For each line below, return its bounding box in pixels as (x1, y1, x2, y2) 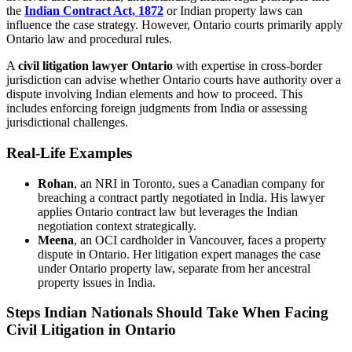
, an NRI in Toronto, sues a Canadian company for (74, 176, 324, 190)
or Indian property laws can (163, 4, 302, 18)
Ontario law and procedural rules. (6, 32, 172, 46)
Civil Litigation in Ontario (6, 321, 176, 339)
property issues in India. (38, 275, 156, 289)
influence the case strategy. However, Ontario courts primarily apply (6, 18, 343, 32)
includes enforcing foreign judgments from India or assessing (6, 101, 307, 115)
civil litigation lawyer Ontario (18, 59, 173, 73)
